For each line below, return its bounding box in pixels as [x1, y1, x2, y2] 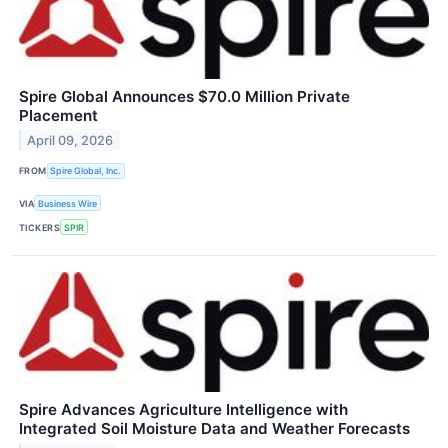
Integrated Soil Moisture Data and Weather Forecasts [19, 419, 410, 439]
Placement [19, 105, 98, 125]
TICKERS [19, 221, 61, 233]
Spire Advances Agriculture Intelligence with [19, 400, 348, 420]
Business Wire [38, 197, 98, 209]
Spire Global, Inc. [50, 165, 122, 177]
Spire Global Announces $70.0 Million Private [19, 86, 350, 106]
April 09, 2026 [27, 132, 114, 148]
